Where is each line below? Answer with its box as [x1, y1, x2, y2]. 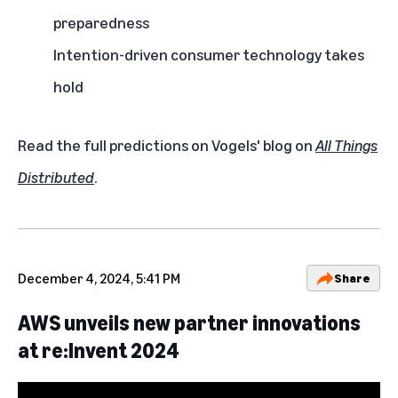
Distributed [18, 167, 94, 187]
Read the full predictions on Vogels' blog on [18, 135, 315, 155]
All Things [315, 135, 378, 155]
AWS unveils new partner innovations [18, 310, 361, 336]
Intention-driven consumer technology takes [53, 44, 364, 65]
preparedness [53, 12, 149, 33]
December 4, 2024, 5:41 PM [18, 269, 180, 288]
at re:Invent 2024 [18, 338, 179, 363]
